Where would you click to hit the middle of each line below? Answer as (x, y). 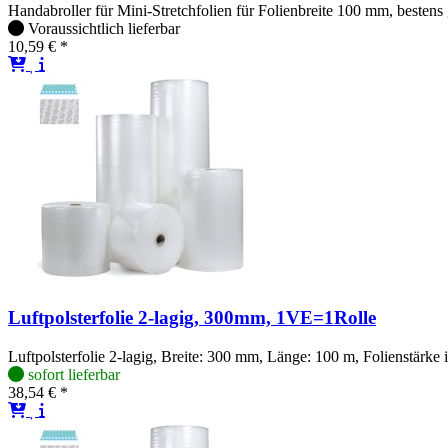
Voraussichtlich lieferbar (104, 29)
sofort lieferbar (74, 374)
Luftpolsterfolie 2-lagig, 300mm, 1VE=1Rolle (192, 318)
